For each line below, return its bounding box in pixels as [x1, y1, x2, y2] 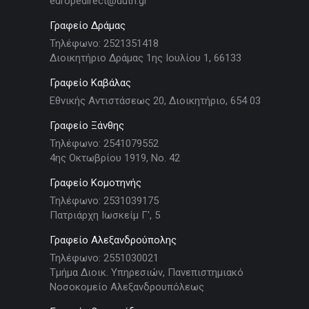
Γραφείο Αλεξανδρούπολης [50, 233, 177, 246]
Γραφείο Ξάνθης [50, 119, 124, 132]
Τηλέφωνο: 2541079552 [50, 137, 159, 150]
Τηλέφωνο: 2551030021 [50, 251, 159, 264]
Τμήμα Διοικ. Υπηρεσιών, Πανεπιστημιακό [50, 266, 243, 279]
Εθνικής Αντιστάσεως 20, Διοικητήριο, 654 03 [50, 94, 261, 107]
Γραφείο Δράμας [50, 19, 126, 32]
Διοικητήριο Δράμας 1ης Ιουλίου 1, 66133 [50, 51, 241, 64]
